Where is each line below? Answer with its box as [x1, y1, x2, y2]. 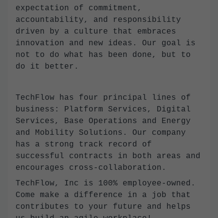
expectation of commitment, [16, 3, 142, 13]
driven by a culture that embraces [16, 27, 176, 36]
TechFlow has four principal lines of [16, 93, 191, 102]
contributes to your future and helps [16, 202, 191, 211]
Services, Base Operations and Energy [16, 116, 191, 126]
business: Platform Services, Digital [16, 105, 191, 114]
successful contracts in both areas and [16, 151, 200, 161]
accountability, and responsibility [16, 15, 181, 24]
